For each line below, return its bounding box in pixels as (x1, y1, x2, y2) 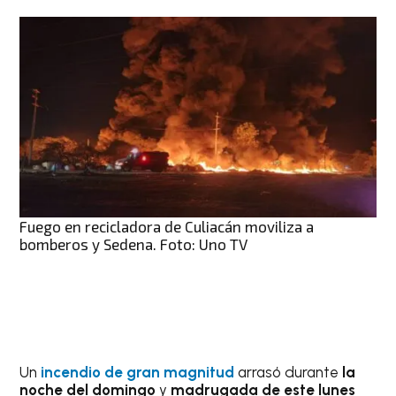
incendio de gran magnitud (41, 362, 235, 381)
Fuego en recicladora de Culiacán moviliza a (19, 217, 315, 235)
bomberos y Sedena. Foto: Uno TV (19, 234, 248, 253)
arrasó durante (238, 362, 343, 381)
